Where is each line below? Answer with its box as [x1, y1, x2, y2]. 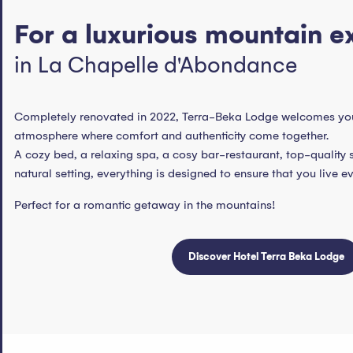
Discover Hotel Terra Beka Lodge [188, 250, 344, 262]
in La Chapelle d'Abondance [14, 51, 297, 78]
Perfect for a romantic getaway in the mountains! [14, 197, 276, 212]
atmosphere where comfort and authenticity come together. [14, 128, 329, 143]
